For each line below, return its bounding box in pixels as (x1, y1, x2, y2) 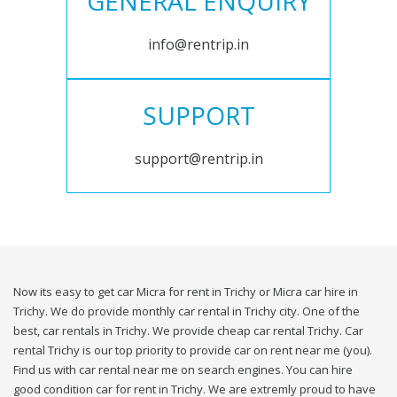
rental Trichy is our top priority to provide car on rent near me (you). (13, 342, 372, 359)
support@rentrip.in (134, 149, 263, 169)
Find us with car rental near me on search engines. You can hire (13, 362, 353, 378)
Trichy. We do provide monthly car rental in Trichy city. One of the (13, 303, 360, 320)
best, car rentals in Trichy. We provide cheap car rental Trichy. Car (13, 323, 363, 339)
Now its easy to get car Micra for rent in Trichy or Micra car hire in (13, 284, 358, 300)
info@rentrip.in (148, 35, 249, 55)
